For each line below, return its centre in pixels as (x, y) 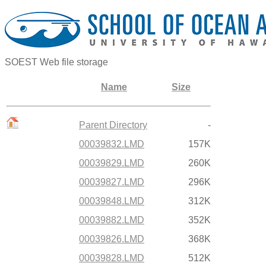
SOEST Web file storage (56, 62)
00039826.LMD (112, 239)
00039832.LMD (112, 144)
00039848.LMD (112, 201)
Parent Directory (113, 125)
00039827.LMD (112, 182)
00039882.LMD (112, 220)
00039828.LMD (112, 258)
